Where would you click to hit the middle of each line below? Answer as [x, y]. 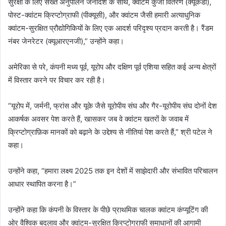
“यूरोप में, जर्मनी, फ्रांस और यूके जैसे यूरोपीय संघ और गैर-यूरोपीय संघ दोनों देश [112, 106]
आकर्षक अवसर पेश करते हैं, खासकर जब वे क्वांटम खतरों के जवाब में [98, 119]
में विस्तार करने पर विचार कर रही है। [57, 80]
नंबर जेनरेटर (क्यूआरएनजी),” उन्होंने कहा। [66, 41]
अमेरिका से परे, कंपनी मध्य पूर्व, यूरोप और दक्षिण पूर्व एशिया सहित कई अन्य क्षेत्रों [112, 67]
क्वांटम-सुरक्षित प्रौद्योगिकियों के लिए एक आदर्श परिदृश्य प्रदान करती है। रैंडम [111, 28]
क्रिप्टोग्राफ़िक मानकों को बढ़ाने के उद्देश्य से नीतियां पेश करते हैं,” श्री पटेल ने [110, 132]
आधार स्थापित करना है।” [42, 184]
